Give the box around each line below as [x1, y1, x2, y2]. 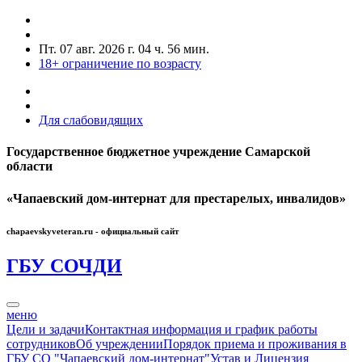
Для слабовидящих [39, 113, 143, 127]
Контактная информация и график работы [85, 322, 318, 337]
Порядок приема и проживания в [163, 337, 347, 351]
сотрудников [6, 337, 76, 351]
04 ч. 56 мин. [138, 42, 209, 56]
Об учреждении [76, 337, 163, 351]
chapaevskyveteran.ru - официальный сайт [6, 225, 179, 236]
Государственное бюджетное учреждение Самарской [6, 145, 310, 159]
